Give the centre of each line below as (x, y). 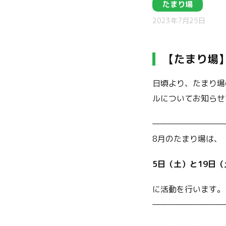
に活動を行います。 (189, 189)
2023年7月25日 (179, 20)
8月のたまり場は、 (187, 139)
